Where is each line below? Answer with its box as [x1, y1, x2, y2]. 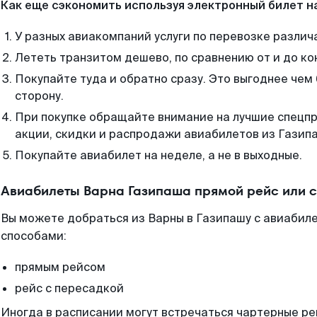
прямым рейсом [15, 260, 105, 275]
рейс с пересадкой [15, 281, 124, 296]
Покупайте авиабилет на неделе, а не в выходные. [15, 148, 302, 163]
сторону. [15, 88, 64, 103]
